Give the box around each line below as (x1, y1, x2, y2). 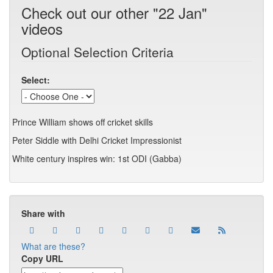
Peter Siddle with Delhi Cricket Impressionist (12, 134, 182, 146)
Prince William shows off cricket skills (12, 116, 153, 128)
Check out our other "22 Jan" (21, 2, 207, 23)
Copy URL (21, 252, 63, 264)
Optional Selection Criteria (21, 43, 174, 61)
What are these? (21, 240, 85, 252)
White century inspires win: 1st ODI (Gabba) (12, 152, 182, 165)
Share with (21, 207, 65, 219)
